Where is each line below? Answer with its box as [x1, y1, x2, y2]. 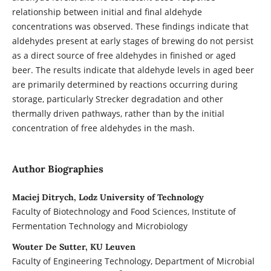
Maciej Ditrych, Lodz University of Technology [11, 191, 204, 203]
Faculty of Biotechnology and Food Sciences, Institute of [11, 205, 236, 217]
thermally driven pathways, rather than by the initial [11, 107, 224, 119]
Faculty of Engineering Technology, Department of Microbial [11, 255, 255, 267]
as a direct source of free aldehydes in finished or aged [11, 49, 236, 61]
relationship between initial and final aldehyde [11, 5, 202, 18]
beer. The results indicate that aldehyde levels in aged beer [11, 64, 254, 76]
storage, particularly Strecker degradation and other [11, 93, 223, 105]
